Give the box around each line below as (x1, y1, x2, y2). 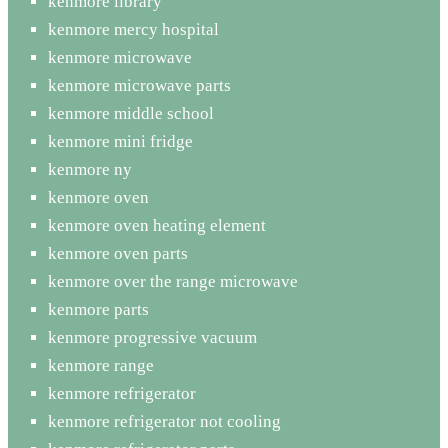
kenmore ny (48, 159, 132, 179)
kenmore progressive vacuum (48, 327, 257, 347)
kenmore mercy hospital (48, 19, 219, 39)
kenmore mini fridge (48, 131, 193, 151)
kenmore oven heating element (48, 215, 266, 235)
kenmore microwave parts (48, 75, 231, 95)
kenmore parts (48, 299, 149, 319)
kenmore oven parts (48, 243, 188, 263)
